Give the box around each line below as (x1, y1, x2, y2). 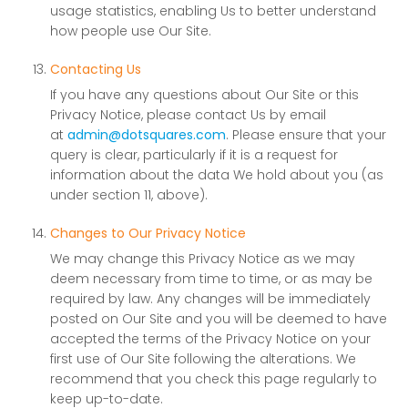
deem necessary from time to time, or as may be (50, 270, 372, 288)
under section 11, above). (50, 186, 208, 204)
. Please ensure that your (226, 126, 386, 144)
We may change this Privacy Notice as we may (50, 250, 355, 268)
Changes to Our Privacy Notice (50, 224, 246, 242)
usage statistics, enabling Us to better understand (50, 2, 376, 20)
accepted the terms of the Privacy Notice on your (50, 330, 371, 348)
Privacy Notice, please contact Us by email (50, 106, 326, 124)
